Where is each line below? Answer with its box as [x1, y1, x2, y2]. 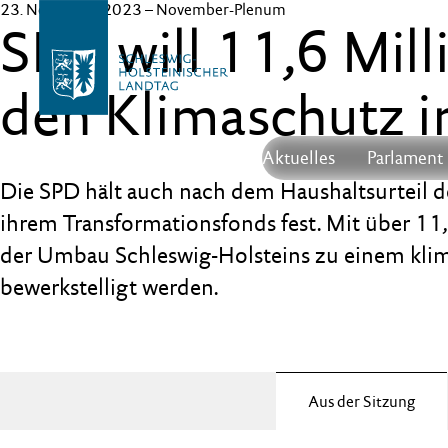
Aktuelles [262, 147, 335, 168]
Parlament [367, 147, 443, 168]
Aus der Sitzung [307, 391, 415, 411]
